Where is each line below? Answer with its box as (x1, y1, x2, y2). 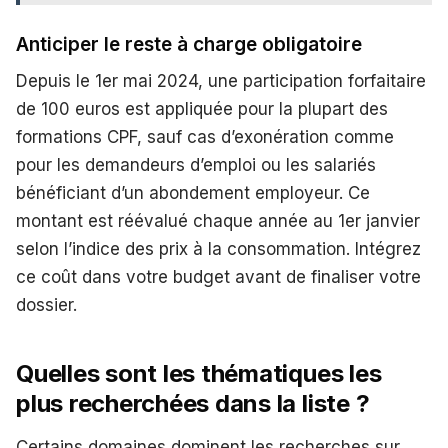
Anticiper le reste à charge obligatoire (16, 32, 362, 56)
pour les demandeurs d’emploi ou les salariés (16, 154, 376, 175)
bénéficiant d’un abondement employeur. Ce (16, 182, 370, 203)
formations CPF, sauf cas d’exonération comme (16, 126, 394, 147)
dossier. (16, 294, 77, 315)
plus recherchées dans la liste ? (16, 388, 370, 418)
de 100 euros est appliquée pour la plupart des (16, 98, 388, 119)
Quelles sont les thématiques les (16, 358, 382, 388)
